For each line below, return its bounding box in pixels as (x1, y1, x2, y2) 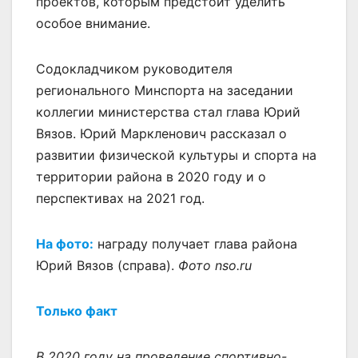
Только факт (36, 302, 117, 319)
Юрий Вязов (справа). (36, 257, 178, 273)
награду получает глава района (93, 235, 297, 252)
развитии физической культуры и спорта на (36, 146, 316, 163)
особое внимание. (36, 14, 150, 31)
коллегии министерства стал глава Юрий (36, 103, 300, 120)
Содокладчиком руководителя (36, 60, 233, 77)
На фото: (36, 235, 93, 252)
